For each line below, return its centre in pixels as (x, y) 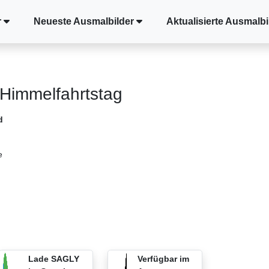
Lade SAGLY (54, 259)
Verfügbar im (163, 259)
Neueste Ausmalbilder (84, 21)
